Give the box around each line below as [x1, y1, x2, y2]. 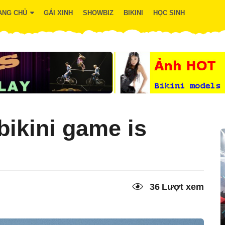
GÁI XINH [43, 9, 73, 17]
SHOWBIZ [82, 9, 114, 17]
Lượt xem [162, 182, 204, 192]
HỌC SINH [153, 9, 185, 17]
